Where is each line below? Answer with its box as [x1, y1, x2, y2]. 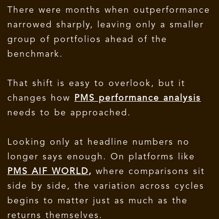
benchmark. [7, 49, 63, 59]
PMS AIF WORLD [7, 167, 88, 176]
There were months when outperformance [7, 5, 210, 15]
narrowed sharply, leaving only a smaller [7, 20, 204, 29]
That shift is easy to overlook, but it [7, 79, 185, 88]
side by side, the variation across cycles [7, 181, 204, 191]
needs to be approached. [7, 108, 135, 117]
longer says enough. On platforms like [7, 152, 195, 161]
